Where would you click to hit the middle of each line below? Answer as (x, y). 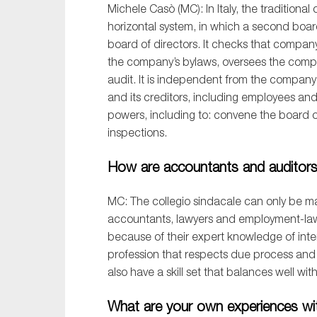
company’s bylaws (172, 62)
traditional (285, 9)
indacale (220, 201)
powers (126, 115)
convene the (246, 115)
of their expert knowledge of (226, 237)
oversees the (255, 62)
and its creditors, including (174, 97)
